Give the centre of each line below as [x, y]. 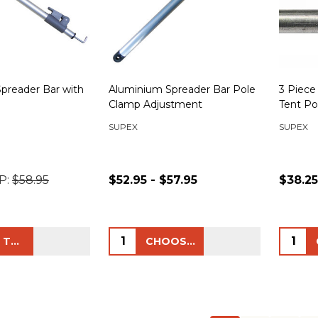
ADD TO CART [15, 241]
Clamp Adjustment [155, 104]
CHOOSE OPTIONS [191, 241]
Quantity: [136, 236]
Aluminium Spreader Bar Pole [182, 89]
